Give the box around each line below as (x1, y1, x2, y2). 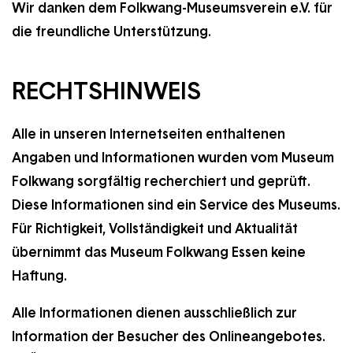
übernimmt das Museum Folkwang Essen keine (12, 243, 306, 261)
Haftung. (12, 267, 67, 284)
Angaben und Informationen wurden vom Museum (12, 149, 334, 166)
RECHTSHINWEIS (12, 75, 201, 106)
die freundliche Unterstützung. (12, 23, 211, 40)
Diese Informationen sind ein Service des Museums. (12, 196, 340, 214)
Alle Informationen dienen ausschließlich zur (12, 304, 297, 321)
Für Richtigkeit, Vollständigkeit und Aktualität (12, 220, 298, 237)
